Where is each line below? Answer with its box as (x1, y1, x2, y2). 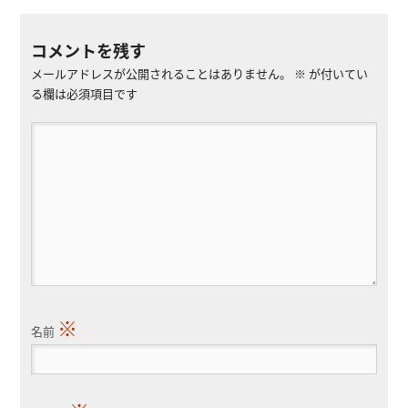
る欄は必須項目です (30, 84, 138, 102)
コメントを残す (30, 37, 146, 62)
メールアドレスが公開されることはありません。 (30, 64, 291, 82)
